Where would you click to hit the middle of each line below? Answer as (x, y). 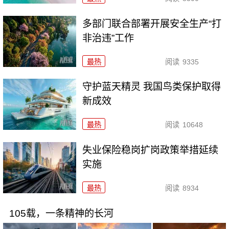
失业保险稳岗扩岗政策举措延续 (151, 150)
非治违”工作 (108, 38)
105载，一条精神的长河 (61, 214)
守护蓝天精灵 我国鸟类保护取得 (152, 87)
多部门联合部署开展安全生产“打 (152, 24)
